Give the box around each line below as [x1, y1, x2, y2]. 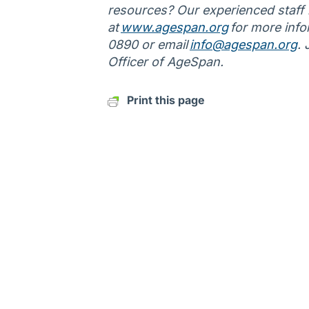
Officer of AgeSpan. [108, 54, 223, 70]
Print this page [127, 93, 205, 108]
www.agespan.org [121, 20, 228, 35]
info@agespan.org [190, 37, 297, 52]
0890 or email [108, 37, 190, 52]
